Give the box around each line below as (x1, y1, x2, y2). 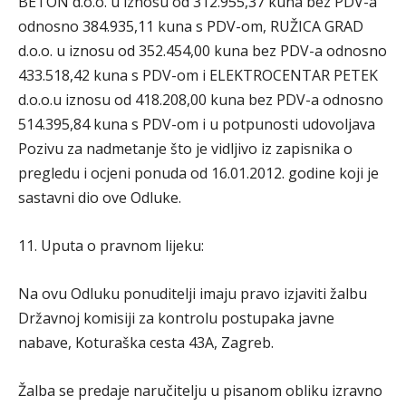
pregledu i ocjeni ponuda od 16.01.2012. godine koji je (18, 163, 379, 183)
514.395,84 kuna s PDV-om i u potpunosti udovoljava (18, 114, 375, 134)
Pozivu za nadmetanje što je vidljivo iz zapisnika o (18, 139, 353, 159)
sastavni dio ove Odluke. (18, 188, 181, 208)
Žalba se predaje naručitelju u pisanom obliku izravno (18, 381, 382, 401)
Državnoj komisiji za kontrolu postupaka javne (18, 308, 334, 328)
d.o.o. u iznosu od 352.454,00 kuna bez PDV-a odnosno (18, 41, 387, 61)
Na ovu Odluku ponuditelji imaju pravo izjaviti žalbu (18, 284, 367, 304)
